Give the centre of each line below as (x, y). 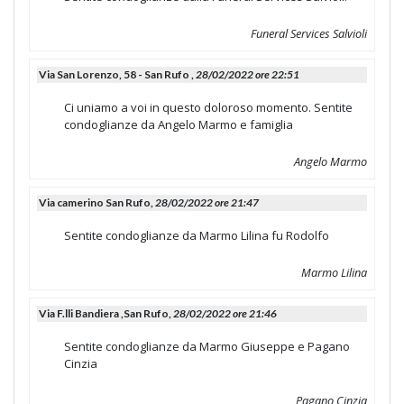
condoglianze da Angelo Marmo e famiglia (179, 124)
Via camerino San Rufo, (97, 202)
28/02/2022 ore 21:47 (207, 202)
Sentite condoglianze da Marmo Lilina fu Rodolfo (197, 235)
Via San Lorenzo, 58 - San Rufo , (117, 74)
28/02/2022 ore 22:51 (248, 74)
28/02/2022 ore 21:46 (225, 313)
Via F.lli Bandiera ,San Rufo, (106, 313)
